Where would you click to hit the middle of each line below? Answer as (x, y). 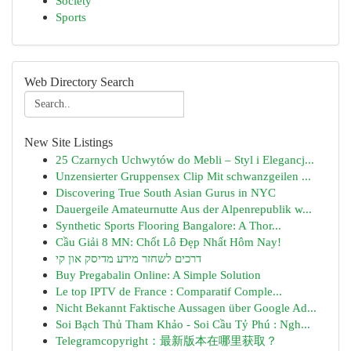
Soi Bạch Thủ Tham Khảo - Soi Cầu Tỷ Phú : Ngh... (183, 324)
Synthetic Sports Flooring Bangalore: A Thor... (168, 225)
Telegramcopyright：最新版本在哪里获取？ (166, 340)
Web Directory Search (79, 82)
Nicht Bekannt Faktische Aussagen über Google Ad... (186, 308)
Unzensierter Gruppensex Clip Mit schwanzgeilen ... (183, 176)
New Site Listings (69, 142)
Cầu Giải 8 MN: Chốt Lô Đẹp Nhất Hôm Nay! (168, 242)
